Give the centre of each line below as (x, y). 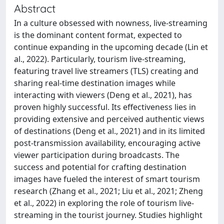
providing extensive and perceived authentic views (109, 119)
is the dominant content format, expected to (98, 35)
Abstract (35, 8)
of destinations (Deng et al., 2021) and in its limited (109, 131)
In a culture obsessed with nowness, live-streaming (111, 23)
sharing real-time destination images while (95, 83)
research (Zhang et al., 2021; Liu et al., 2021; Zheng (108, 191)
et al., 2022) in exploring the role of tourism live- (104, 203)
